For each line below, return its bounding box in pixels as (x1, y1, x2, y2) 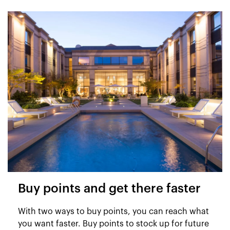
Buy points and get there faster (18, 183, 201, 195)
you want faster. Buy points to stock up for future (18, 220, 209, 228)
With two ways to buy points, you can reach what (18, 207, 209, 216)
